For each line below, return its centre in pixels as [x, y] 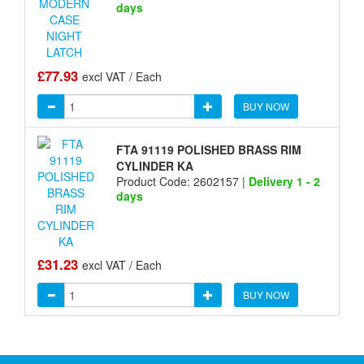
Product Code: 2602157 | [182, 182]
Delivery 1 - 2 [284, 182]
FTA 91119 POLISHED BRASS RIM [208, 150]
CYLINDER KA [154, 166]
